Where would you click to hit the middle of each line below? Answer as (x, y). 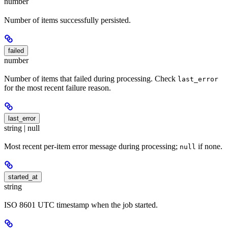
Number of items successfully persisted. (67, 20)
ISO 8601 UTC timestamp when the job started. (81, 205)
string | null (22, 128)
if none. (209, 147)
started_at (23, 177)
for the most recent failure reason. (58, 88)
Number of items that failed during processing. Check (91, 78)
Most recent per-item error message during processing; (92, 147)
